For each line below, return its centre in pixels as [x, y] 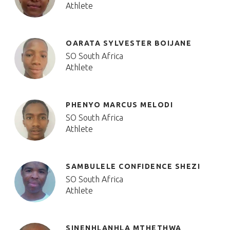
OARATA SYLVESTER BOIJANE [129, 43]
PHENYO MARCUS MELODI [119, 105]
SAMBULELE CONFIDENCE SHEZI [133, 166]
